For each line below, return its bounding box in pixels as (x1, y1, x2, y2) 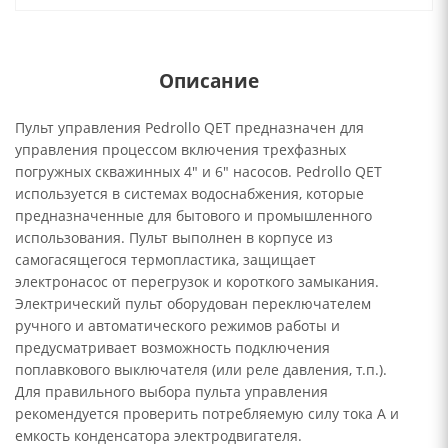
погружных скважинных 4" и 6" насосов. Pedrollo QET (15, 162, 382, 181)
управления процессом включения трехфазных (15, 140, 346, 159)
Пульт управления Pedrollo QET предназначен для (15, 118, 364, 137)
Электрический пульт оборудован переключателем (15, 294, 371, 313)
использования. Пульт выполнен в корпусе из (15, 228, 333, 247)
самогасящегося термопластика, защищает (15, 250, 316, 269)
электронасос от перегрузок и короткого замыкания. (15, 272, 379, 291)
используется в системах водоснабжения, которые (15, 184, 364, 203)
